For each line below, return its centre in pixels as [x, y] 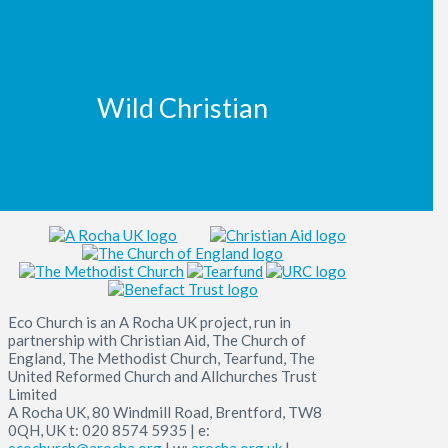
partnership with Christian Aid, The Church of [157, 339]
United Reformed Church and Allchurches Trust [162, 375]
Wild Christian [183, 107]
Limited [32, 393]
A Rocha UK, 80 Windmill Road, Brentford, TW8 [165, 411]
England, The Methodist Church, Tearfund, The [161, 357]
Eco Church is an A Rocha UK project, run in [149, 321]
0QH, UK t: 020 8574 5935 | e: [109, 429]
